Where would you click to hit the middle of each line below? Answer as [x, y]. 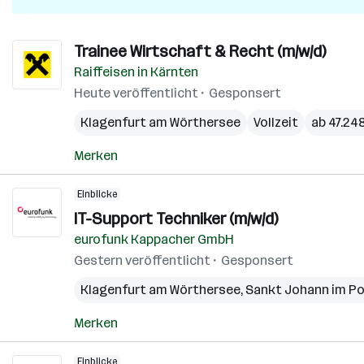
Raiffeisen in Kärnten [136, 72]
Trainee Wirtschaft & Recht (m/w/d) [200, 51]
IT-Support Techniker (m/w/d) [176, 219]
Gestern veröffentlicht [142, 260]
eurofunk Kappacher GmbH [154, 239]
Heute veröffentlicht [136, 93]
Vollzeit [276, 122]
